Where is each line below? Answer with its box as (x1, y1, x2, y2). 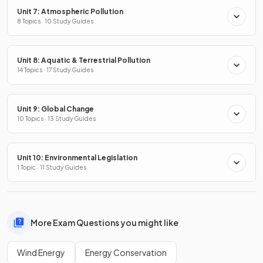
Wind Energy (17, 247, 65, 258)
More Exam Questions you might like (31, 217, 178, 228)
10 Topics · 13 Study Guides (17, 115, 96, 122)
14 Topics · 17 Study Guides (17, 66, 93, 73)
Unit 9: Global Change (17, 104, 94, 113)
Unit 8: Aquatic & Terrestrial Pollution (17, 56, 150, 65)
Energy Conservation (85, 247, 167, 258)
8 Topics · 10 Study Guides (17, 18, 93, 25)
